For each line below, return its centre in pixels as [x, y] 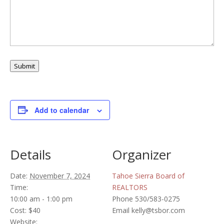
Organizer [141, 154]
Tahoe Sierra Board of [148, 175]
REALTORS [130, 187]
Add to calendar [62, 110]
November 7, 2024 [60, 175]
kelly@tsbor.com [158, 210]
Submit [24, 66]
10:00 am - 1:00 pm [41, 198]
